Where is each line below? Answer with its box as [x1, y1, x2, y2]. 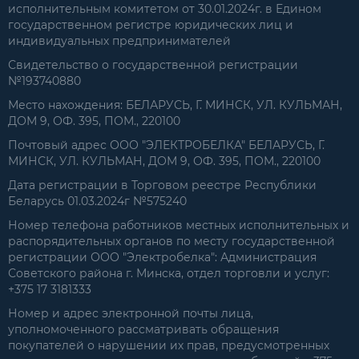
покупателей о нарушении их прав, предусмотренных [8, 337, 329, 353]
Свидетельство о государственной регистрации [8, 57, 298, 72]
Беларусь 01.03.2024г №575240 [8, 193, 187, 208]
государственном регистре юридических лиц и [8, 17, 293, 32]
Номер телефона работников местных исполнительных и [8, 217, 349, 232]
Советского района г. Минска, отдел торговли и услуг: [8, 265, 329, 280]
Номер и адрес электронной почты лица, [8, 305, 253, 321]
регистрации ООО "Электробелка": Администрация [8, 249, 317, 264]
